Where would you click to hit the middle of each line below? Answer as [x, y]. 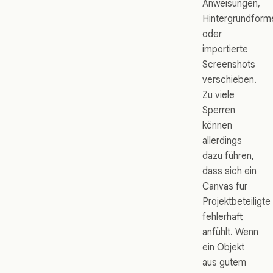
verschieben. [229, 79]
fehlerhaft [223, 216]
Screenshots [229, 64]
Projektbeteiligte [236, 201]
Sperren [219, 110]
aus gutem [224, 262]
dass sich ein [229, 171]
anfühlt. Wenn [230, 232]
